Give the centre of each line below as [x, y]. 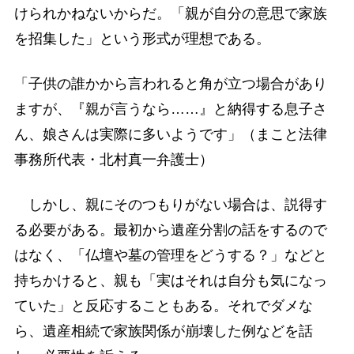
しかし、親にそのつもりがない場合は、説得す [170, 205]
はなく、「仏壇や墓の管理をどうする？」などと [170, 256]
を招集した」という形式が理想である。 [142, 38]
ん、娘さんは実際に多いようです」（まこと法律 [170, 135]
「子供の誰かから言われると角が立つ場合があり [170, 84]
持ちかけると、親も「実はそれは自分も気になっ [170, 281]
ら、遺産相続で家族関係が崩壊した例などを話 [163, 331]
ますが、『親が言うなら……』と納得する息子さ [170, 109]
